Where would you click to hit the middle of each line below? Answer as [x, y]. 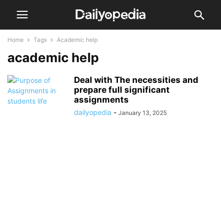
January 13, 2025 [143, 113]
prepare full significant [122, 90]
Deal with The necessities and [136, 80]
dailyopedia [93, 112]
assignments [101, 100]
